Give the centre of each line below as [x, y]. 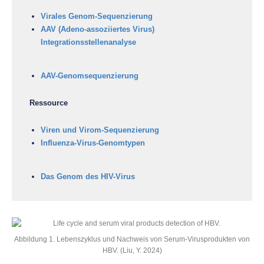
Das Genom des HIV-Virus [88, 176]
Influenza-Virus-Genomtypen [93, 143]
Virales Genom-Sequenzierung [97, 16]
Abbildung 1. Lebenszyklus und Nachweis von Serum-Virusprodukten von [132, 239]
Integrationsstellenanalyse [88, 42]
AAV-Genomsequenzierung [90, 76]
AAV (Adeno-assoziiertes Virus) [98, 29]
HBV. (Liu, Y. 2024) [132, 250]
